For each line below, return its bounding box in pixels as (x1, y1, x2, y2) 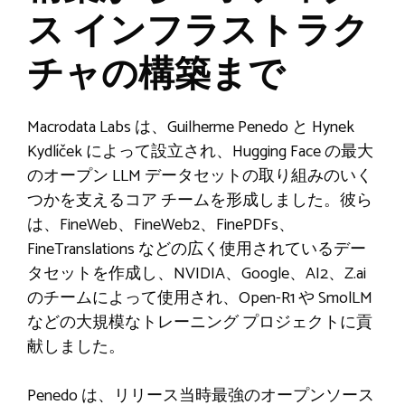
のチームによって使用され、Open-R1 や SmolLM (27, 284, 372, 312)
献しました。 (27, 333, 125, 361)
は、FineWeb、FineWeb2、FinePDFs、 (27, 211, 295, 239)
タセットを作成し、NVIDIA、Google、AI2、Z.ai (27, 259, 366, 287)
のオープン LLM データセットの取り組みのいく (27, 162, 372, 190)
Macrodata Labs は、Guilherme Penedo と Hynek (27, 113, 354, 141)
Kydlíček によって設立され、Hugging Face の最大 (27, 137, 373, 165)
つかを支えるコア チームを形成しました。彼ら (27, 186, 372, 214)
